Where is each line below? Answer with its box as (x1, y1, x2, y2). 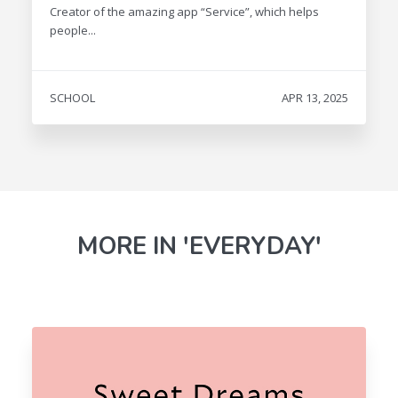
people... (49, 21, 96, 38)
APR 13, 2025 (282, 89, 349, 106)
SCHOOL (49, 89, 95, 106)
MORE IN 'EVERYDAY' (76, 229, 322, 263)
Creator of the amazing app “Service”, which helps (49, 3, 319, 20)
